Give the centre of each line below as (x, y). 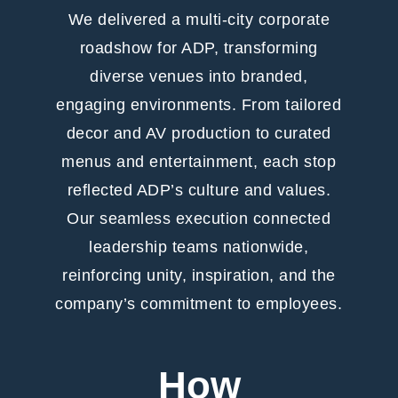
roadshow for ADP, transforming (199, 48)
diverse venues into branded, (199, 76)
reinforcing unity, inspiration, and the (199, 275)
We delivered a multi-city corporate (199, 19)
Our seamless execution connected (199, 218)
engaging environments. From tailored (199, 104)
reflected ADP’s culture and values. (199, 190)
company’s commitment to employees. (199, 303)
